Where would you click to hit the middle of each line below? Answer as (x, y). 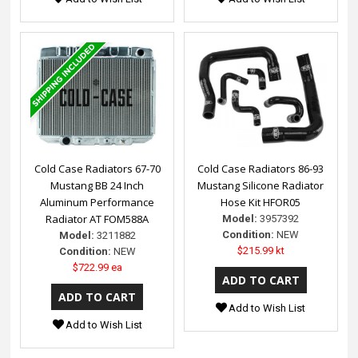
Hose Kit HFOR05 (261, 202)
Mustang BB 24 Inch (97, 185)
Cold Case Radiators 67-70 (97, 168)
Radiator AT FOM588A (97, 219)
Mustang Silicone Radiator (261, 185)
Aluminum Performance (97, 202)
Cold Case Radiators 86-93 (261, 168)
